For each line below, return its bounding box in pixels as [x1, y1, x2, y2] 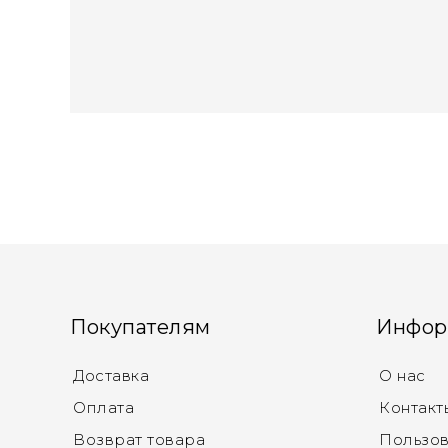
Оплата [73, 398, 134, 418]
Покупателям [70, 315, 211, 340]
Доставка [73, 366, 149, 386]
